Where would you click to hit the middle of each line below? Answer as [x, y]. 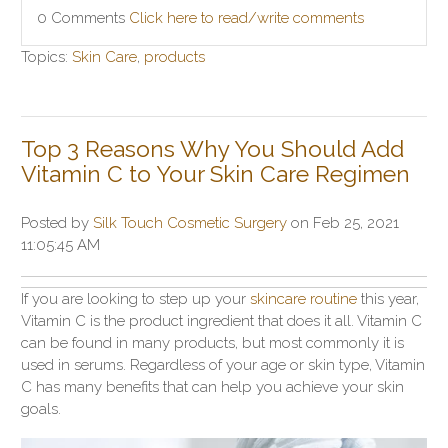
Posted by [57, 222]
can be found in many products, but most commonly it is [212, 342]
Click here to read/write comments [246, 17]
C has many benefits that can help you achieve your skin [212, 386]
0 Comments [83, 17]
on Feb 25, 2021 [343, 222]
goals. [41, 408]
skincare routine [303, 298]
